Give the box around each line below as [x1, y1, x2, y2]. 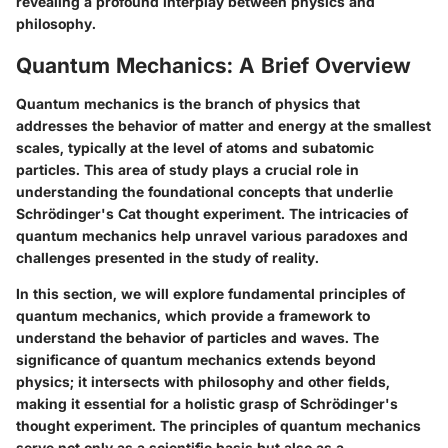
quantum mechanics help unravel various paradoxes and [16, 226, 408, 244]
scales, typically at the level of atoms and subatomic [16, 138, 374, 156]
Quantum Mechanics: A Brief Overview [16, 53, 411, 79]
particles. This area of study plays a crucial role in [16, 160, 359, 178]
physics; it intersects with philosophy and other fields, [16, 372, 390, 390]
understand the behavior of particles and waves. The [16, 328, 379, 346]
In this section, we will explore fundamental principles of [16, 284, 405, 302]
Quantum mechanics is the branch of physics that [16, 94, 360, 112]
